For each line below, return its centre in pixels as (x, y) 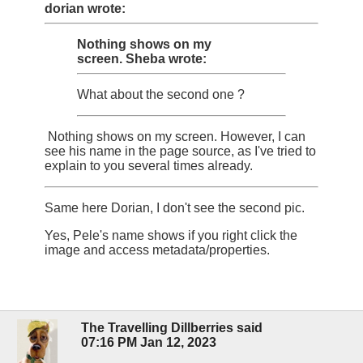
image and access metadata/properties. (157, 250)
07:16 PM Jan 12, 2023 (149, 342)
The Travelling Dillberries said (172, 327)
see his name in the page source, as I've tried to (180, 152)
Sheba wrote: (166, 59)
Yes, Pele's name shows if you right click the (171, 236)
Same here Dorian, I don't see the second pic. (175, 208)
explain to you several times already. (149, 166)
